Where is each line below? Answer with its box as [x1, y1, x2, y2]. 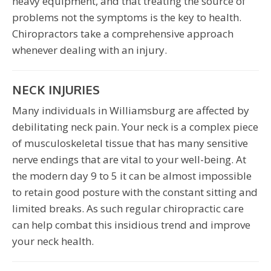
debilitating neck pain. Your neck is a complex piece [12, 119, 258, 134]
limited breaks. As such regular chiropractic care [12, 201, 244, 215]
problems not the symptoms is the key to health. [12, 10, 241, 24]
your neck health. [12, 233, 94, 248]
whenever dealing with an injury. [12, 42, 167, 57]
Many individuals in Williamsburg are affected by [12, 103, 249, 117]
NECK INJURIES [12, 81, 100, 97]
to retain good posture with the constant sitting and [12, 184, 258, 199]
